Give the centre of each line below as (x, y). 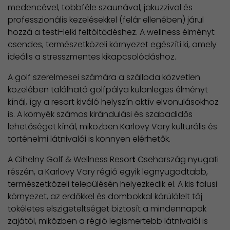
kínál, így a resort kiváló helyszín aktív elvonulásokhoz (113, 102)
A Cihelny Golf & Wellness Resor (70, 160)
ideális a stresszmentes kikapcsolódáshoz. (92, 57)
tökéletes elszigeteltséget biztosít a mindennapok (107, 209)
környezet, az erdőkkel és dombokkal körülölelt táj (105, 197)
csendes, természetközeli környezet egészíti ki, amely (112, 45)
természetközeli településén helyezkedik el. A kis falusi (112, 184)
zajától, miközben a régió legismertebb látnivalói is (108, 221)
